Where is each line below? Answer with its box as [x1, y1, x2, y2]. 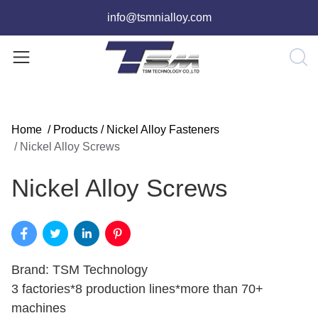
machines [11, 301, 66, 315]
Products [53, 124, 98, 136]
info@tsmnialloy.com [106, 11, 212, 23]
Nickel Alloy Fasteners [106, 124, 219, 136]
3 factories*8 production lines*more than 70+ [11, 282, 263, 296]
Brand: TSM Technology [11, 263, 148, 277]
